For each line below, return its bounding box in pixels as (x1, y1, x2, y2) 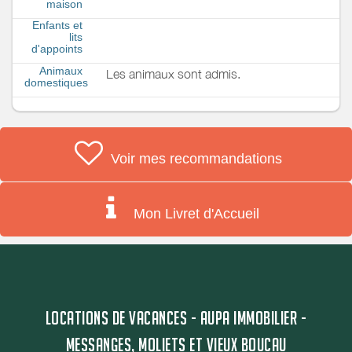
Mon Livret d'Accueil (129, 206, 259, 222)
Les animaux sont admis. (106, 67, 240, 82)
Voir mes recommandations (106, 150, 282, 167)
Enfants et (32, 19, 82, 32)
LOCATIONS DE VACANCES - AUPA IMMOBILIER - (45, 307, 307, 328)
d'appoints (31, 42, 82, 56)
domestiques (24, 76, 88, 90)
